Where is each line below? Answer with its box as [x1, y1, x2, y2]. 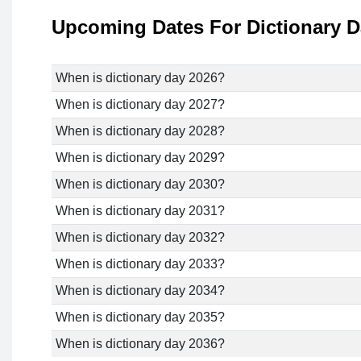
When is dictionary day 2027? [55, 98, 225, 112]
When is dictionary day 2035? [55, 310, 225, 325]
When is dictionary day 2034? [55, 284, 225, 298]
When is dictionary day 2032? [55, 230, 225, 245]
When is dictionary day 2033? [55, 257, 225, 272]
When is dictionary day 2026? [55, 71, 225, 85]
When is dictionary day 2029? [55, 151, 225, 165]
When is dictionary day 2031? [55, 204, 225, 218]
